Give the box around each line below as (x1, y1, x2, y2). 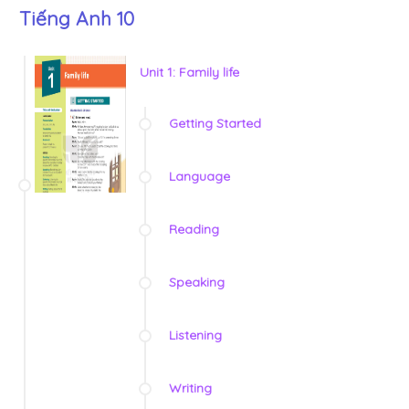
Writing (169, 380, 212, 397)
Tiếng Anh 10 (19, 6, 134, 31)
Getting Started (169, 115, 261, 132)
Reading (169, 221, 219, 238)
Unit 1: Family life (140, 64, 239, 81)
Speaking (169, 274, 225, 291)
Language (169, 168, 230, 185)
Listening (169, 327, 222, 344)
